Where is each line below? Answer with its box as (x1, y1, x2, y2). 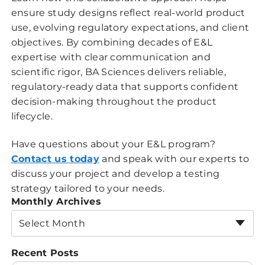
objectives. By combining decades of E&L (11, 36, 213, 48)
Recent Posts (11, 247, 79, 259)
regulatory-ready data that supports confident (11, 80, 239, 92)
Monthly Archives (11, 196, 101, 208)
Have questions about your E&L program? (11, 138, 215, 150)
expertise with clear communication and (11, 51, 211, 63)
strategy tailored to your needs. (11, 183, 164, 195)
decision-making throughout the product (11, 95, 216, 107)
